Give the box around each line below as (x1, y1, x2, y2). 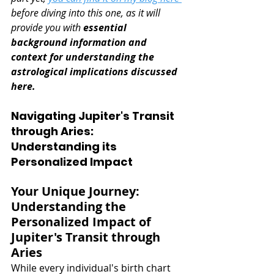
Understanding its (11, 139, 119, 155)
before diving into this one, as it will (11, 6, 163, 20)
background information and (11, 35, 149, 50)
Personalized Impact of (11, 213, 154, 231)
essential (83, 21, 129, 35)
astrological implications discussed (11, 65, 180, 79)
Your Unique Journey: (11, 183, 143, 200)
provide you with (11, 21, 83, 35)
